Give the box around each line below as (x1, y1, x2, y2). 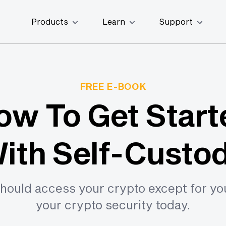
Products (31, 17, 68, 26)
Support (159, 17, 193, 26)
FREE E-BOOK (80, 81, 146, 92)
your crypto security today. (36, 197, 190, 212)
